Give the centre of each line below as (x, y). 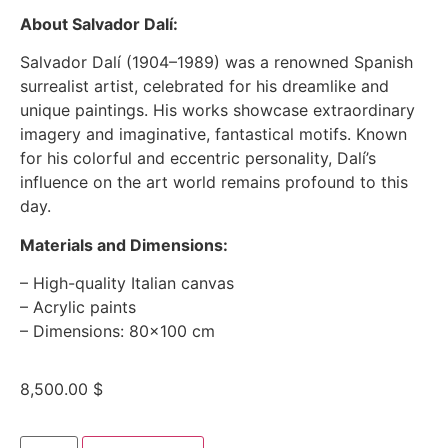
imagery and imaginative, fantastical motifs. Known (213, 134)
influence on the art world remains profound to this (213, 182)
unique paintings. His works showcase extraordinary (217, 110)
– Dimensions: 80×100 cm (117, 331)
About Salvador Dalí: (98, 23)
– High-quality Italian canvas (126, 283)
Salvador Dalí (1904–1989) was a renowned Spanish (216, 62)
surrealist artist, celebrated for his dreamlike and (204, 86)
